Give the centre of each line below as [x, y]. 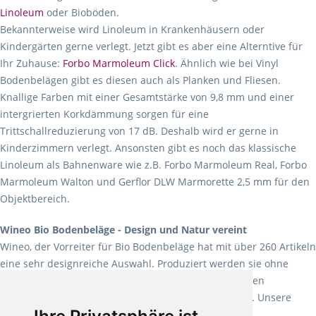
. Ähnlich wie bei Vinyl [227, 63]
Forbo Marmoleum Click [119, 63]
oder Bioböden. [81, 12]
